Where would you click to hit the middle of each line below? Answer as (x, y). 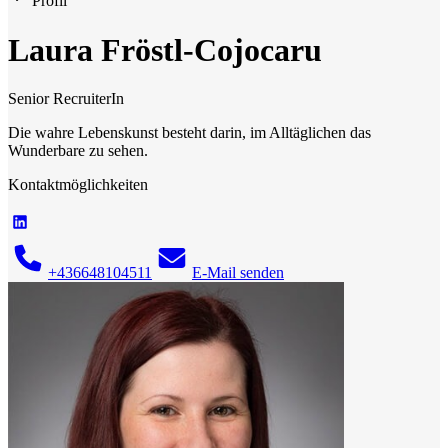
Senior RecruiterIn (66, 98)
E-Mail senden (238, 272)
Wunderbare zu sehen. (78, 150)
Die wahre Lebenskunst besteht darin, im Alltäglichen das (189, 132)
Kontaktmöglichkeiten (78, 184)
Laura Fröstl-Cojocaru (165, 49)
